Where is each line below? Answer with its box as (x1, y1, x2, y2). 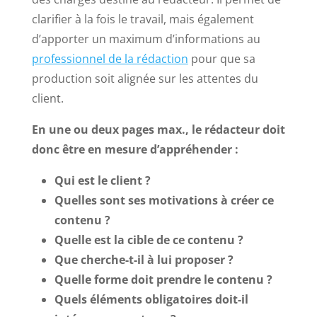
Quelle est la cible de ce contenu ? (54, 232, 243, 248)
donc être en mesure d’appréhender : (31, 142, 238, 158)
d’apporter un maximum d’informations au (31, 31, 260, 47)
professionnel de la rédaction (31, 51, 188, 67)
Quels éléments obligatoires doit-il (54, 292, 248, 308)
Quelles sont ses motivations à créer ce (54, 192, 274, 209)
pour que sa (188, 51, 255, 67)
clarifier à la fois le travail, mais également (31, 11, 254, 28)
